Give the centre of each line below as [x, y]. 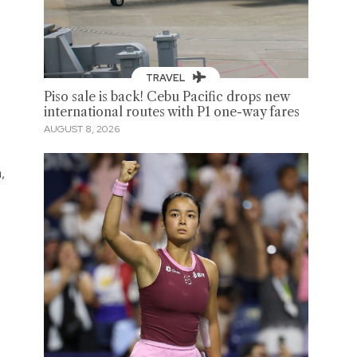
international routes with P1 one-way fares [171, 112]
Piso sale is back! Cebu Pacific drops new [166, 96]
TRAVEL [166, 78]
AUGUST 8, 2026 [81, 129]
